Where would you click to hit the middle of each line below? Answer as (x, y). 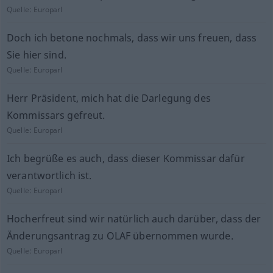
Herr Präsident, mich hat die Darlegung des (108, 98)
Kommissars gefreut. (56, 115)
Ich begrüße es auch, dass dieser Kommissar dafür (126, 158)
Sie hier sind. (36, 55)
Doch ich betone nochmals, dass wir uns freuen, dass (132, 38)
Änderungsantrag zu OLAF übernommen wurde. (120, 236)
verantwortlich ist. (49, 175)
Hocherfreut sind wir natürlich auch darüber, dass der (134, 219)
